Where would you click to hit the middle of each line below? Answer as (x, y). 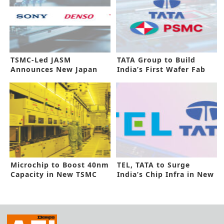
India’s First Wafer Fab (161, 69)
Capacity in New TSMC (54, 174)
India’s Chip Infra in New (166, 174)
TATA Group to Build (156, 60)
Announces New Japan (54, 69)
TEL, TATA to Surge (154, 165)
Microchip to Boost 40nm (60, 165)
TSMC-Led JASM (41, 60)
